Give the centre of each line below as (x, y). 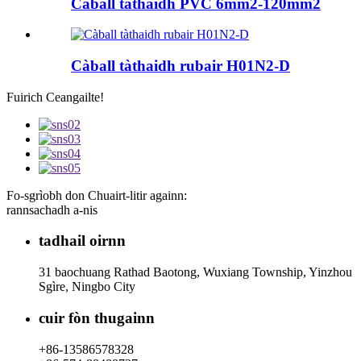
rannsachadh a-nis (52, 210)
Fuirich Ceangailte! (55, 97)
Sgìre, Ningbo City (87, 287)
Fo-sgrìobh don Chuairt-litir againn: (97, 195)
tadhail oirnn (82, 241)
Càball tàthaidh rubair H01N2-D (180, 65)
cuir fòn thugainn (97, 317)
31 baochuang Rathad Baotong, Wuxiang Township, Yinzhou (195, 272)
